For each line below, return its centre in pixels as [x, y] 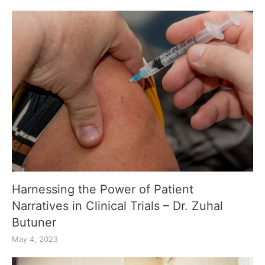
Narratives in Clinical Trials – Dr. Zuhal [117, 206]
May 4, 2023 [35, 239]
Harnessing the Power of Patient [103, 189]
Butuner [34, 222]
